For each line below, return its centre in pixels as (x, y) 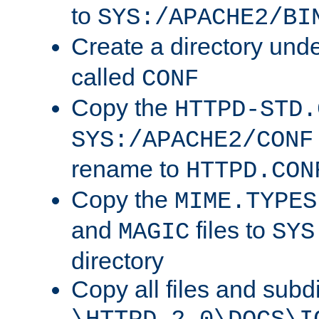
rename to (129, 169)
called (106, 77)
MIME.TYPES (246, 202)
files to (231, 230)
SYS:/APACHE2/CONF (192, 141)
